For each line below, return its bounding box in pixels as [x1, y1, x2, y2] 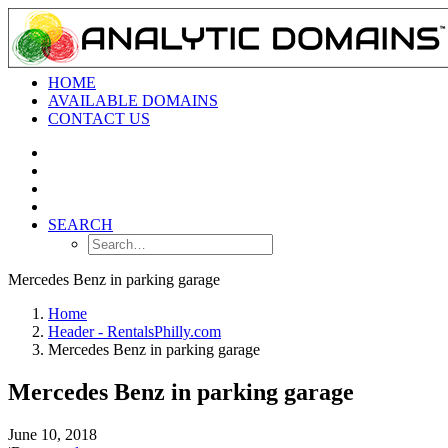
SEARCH [48, 216, 113, 233]
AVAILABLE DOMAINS [48, 92, 218, 109]
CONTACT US [48, 110, 150, 127]
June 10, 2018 [8, 425, 97, 443]
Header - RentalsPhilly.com [48, 323, 221, 340]
